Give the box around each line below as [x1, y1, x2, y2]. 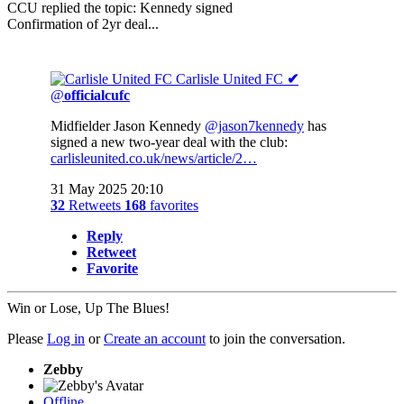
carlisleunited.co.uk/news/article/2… [50, 150, 257, 166]
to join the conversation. [206, 330, 345, 346]
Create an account [104, 330, 206, 346]
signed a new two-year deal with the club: [50, 133, 288, 150]
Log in [47, 330, 85, 346]
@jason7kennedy [205, 117, 304, 133]
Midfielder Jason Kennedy [50, 117, 205, 133]
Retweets [65, 197, 124, 213]
